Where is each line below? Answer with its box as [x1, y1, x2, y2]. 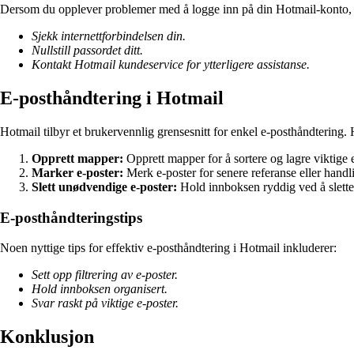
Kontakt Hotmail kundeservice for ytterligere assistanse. [32, 58, 310, 72]
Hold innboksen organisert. [32, 282, 168, 296]
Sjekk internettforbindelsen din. [32, 29, 186, 43]
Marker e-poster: [32, 165, 123, 179]
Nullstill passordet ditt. [32, 43, 143, 58]
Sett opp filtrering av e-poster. [32, 268, 178, 282]
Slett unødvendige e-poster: [32, 179, 177, 194]
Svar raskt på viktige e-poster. [32, 296, 179, 311]
